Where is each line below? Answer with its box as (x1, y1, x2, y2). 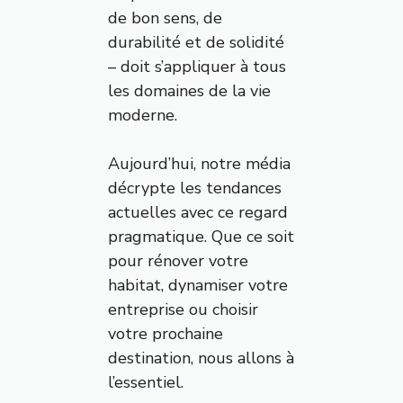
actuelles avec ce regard (107, 201, 288, 224)
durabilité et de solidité (107, 31, 284, 54)
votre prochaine (107, 323, 223, 345)
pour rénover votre (107, 250, 248, 273)
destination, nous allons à (107, 347, 294, 370)
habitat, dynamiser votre (107, 274, 288, 297)
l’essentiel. (107, 372, 184, 394)
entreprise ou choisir (107, 299, 258, 321)
